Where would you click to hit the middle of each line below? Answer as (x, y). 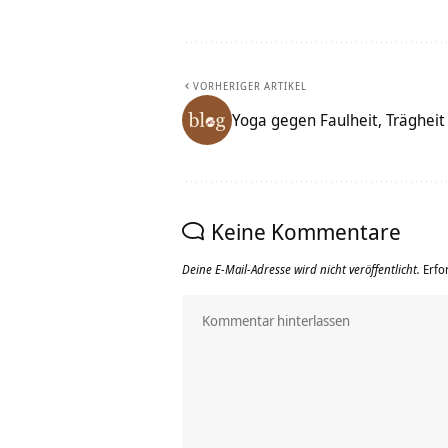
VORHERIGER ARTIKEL (250, 86)
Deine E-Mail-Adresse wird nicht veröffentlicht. (301, 270)
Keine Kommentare (306, 231)
